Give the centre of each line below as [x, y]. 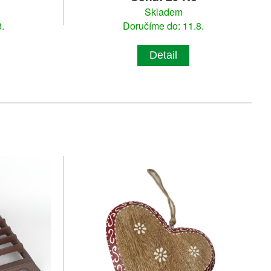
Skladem [163, 12]
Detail [163, 55]
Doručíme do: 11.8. [163, 26]
